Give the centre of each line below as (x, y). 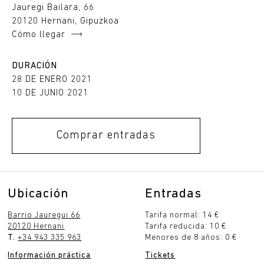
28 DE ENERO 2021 (52, 80)
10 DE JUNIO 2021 (50, 93)
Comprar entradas (106, 136)
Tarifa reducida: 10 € (186, 226)
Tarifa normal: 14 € (182, 215)
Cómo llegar (39, 35)
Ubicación (39, 194)
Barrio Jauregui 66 (44, 215)
